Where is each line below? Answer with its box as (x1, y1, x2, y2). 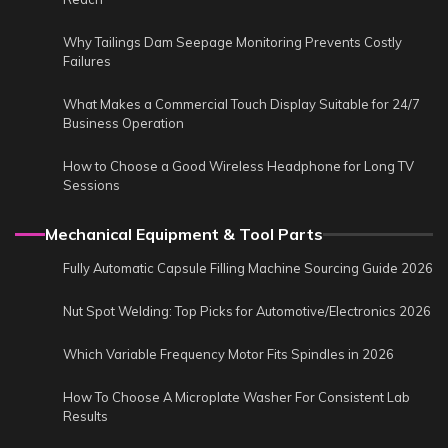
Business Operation (63, 115, 184, 132)
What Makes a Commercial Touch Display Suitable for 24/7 (63, 96, 420, 113)
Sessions (63, 177, 120, 194)
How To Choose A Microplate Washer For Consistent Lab (63, 389, 410, 406)
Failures (63, 53, 111, 70)
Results (63, 408, 108, 425)
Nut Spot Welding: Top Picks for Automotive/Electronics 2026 (63, 303, 431, 320)
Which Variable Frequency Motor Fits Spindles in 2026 (63, 346, 394, 363)
